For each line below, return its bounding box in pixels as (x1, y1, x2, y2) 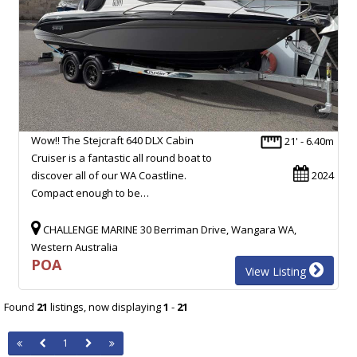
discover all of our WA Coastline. (31, 167, 186, 182)
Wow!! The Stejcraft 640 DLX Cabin (31, 132, 194, 147)
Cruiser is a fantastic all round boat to (31, 150, 212, 165)
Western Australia (31, 239, 118, 254)
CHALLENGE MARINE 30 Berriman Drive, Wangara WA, (41, 222, 296, 237)
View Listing (245, 263, 309, 279)
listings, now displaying (48, 299, 163, 314)
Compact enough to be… (31, 185, 149, 200)
